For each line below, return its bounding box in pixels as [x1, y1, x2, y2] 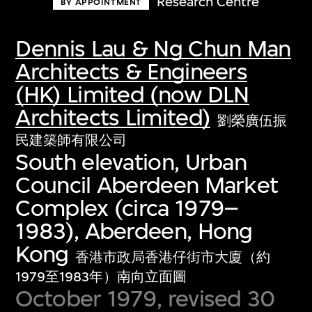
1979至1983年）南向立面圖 [15, 268, 187, 285]
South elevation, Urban [15, 148, 247, 175]
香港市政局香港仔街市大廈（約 [75, 249, 271, 265]
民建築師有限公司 [15, 132, 127, 148]
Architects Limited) [15, 103, 211, 131]
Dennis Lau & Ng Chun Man [15, 34, 291, 62]
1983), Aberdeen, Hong [15, 217, 253, 244]
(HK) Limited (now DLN [15, 80, 249, 108]
